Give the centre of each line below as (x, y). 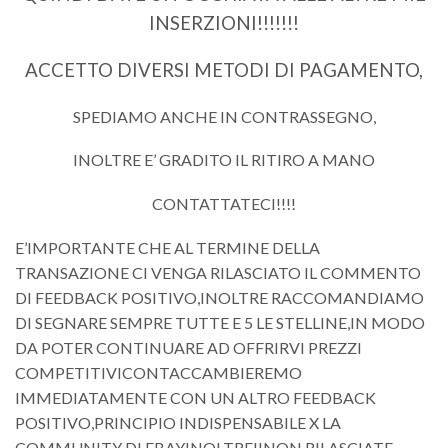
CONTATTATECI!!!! (224, 203)
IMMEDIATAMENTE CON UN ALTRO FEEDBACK (195, 397)
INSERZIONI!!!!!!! (224, 22)
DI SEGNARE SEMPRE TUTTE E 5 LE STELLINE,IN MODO (220, 322)
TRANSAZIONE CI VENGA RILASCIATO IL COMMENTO (218, 272)
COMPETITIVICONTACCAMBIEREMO (158, 372)
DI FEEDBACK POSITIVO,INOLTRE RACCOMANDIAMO (219, 297)
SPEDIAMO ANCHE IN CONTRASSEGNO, (224, 116)
